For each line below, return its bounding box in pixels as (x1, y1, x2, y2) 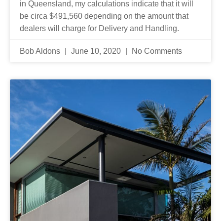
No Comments (130, 46, 182, 55)
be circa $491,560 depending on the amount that (20, 11, 188, 20)
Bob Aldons (20, 46, 62, 55)
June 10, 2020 (69, 46, 123, 55)
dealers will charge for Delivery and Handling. (20, 24, 179, 33)
